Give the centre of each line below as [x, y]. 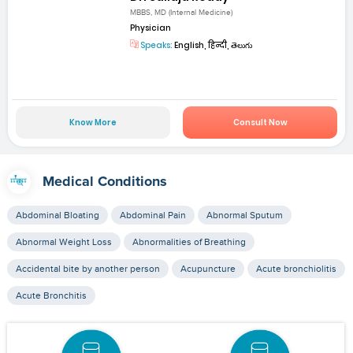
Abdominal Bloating [57, 216]
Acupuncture [208, 269]
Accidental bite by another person [87, 269]
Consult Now [260, 123]
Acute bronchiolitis [296, 269]
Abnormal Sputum [244, 216]
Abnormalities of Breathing [189, 242]
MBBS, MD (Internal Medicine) [182, 12]
